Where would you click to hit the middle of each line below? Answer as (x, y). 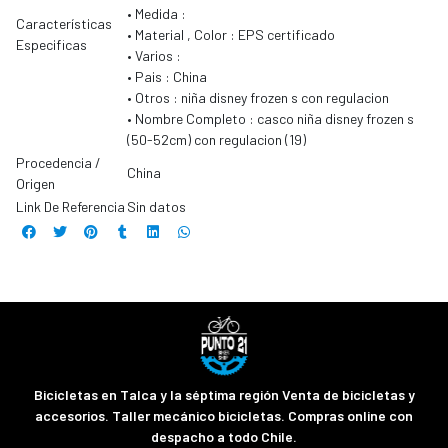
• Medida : (156, 14)
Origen (35, 184)
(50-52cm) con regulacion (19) (216, 140)
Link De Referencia (70, 207)
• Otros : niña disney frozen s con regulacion (258, 98)
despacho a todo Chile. (224, 437)
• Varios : (154, 56)
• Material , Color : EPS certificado (231, 35)
